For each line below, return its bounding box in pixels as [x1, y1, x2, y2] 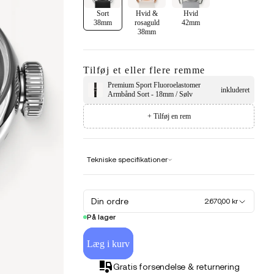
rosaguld [134, 18, 160, 27]
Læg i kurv [87, 238, 130, 249]
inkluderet [220, 85, 250, 94]
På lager [87, 213, 116, 222]
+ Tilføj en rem [147, 111, 191, 120]
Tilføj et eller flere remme [83, 65, 206, 76]
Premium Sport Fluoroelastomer [108, 81, 201, 90]
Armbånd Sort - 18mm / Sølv [108, 90, 193, 99]
